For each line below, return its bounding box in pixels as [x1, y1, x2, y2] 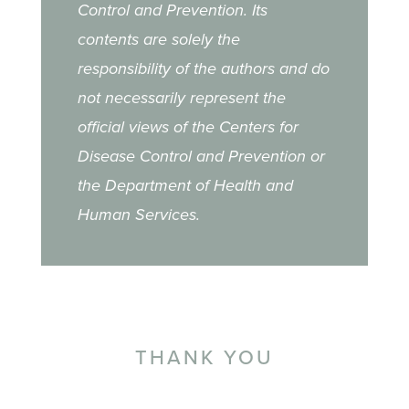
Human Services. [77, 202, 200, 226]
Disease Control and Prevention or [77, 143, 325, 168]
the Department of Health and [77, 173, 293, 197]
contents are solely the [77, 26, 240, 51]
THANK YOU [134, 341, 274, 371]
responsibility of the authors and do [77, 56, 330, 80]
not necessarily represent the [77, 85, 286, 110]
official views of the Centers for [77, 114, 299, 139]
